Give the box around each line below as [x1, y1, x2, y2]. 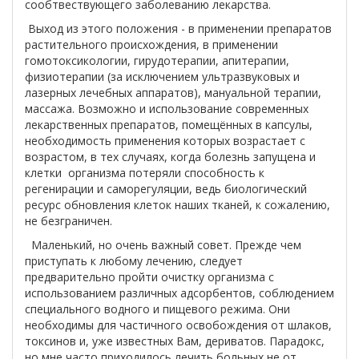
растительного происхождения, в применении [25, 37, 278, 52]
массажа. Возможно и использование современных [25, 101, 309, 116]
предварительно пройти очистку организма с [25, 269, 274, 284]
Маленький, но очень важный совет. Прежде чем [25, 237, 301, 252]
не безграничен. [25, 213, 112, 228]
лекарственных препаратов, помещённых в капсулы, [25, 117, 313, 132]
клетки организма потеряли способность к [25, 165, 264, 180]
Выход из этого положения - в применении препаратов [25, 21, 332, 36]
